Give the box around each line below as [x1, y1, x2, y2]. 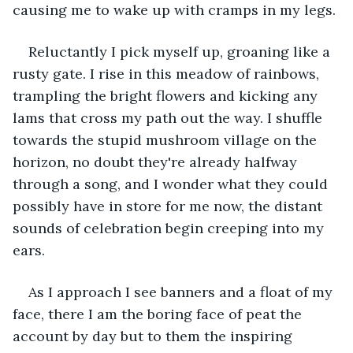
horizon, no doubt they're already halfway [13, 152, 301, 171]
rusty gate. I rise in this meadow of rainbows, [13, 64, 323, 83]
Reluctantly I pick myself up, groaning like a [28, 42, 334, 61]
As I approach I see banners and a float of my [28, 282, 336, 301]
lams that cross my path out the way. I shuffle [13, 108, 326, 127]
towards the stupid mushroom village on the [13, 130, 321, 149]
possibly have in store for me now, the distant [13, 196, 326, 215]
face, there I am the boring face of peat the [13, 304, 306, 323]
